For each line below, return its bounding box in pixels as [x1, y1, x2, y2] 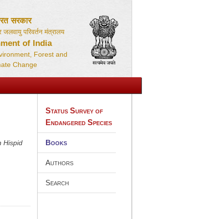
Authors [45, 158, 73, 167]
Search [45, 178, 69, 187]
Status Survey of [45, 106, 103, 115]
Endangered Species [45, 118, 112, 127]
